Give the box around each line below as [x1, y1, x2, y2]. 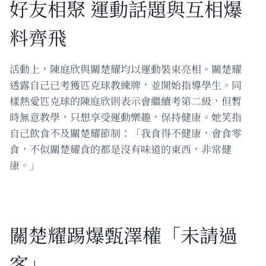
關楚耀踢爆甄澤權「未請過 [9, 220, 237, 248]
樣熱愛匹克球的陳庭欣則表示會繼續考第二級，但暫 [9, 93, 242, 108]
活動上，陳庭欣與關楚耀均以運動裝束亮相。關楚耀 [9, 61, 242, 76]
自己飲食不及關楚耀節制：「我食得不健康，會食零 [9, 125, 242, 140]
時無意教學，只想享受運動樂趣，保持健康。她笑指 [9, 109, 242, 124]
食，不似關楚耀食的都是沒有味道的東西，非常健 [9, 141, 232, 156]
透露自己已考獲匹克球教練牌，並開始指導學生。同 [9, 77, 242, 92]
